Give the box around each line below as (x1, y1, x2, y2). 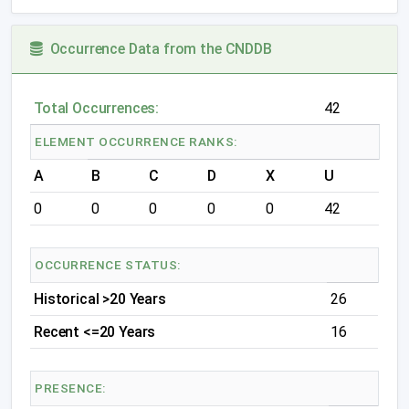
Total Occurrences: (34, 100, 160, 117)
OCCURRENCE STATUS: (35, 257, 181, 272)
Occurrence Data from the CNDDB (42, 40, 272, 58)
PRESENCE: (35, 381, 106, 395)
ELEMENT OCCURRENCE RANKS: (35, 134, 237, 149)
